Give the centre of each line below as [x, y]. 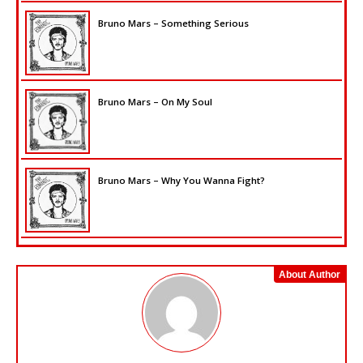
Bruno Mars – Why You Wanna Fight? [181, 181]
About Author [310, 275]
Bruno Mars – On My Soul [155, 102]
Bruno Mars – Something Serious [173, 23]
